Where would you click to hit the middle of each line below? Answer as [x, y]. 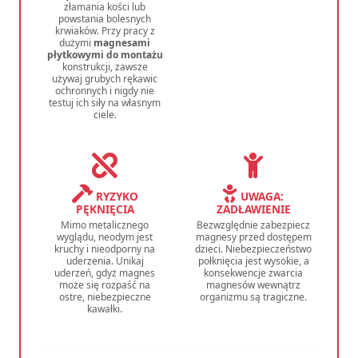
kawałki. [105, 309]
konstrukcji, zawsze [105, 67]
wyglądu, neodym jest [105, 237]
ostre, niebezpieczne [105, 297]
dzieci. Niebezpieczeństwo [253, 249]
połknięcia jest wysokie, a [253, 261]
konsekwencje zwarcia [253, 273]
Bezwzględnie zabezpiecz [253, 225]
